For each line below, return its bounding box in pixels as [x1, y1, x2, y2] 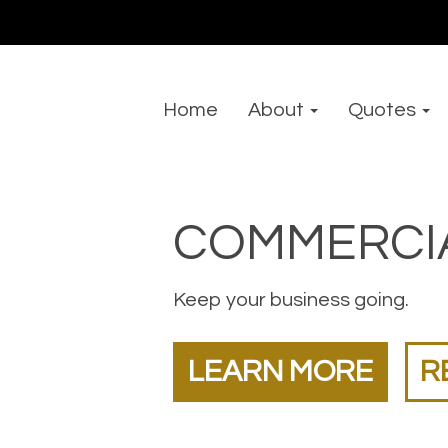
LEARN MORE [188, 356, 373, 388]
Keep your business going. [173, 290, 409, 311]
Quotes [348, 100, 420, 120]
